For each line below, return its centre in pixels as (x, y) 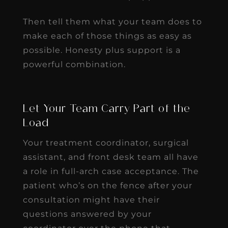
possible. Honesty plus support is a (102, 50)
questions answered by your (87, 214)
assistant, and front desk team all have (110, 157)
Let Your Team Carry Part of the (106, 109)
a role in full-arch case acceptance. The (111, 171)
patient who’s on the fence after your (107, 185)
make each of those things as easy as (107, 36)
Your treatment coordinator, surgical (106, 142)
